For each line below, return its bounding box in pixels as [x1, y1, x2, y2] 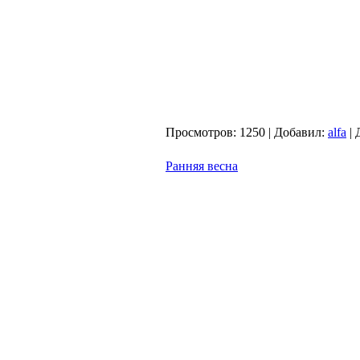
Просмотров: [166, 125, 236, 139]
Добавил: [274, 125, 325, 139]
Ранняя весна [166, 159, 238, 173]
